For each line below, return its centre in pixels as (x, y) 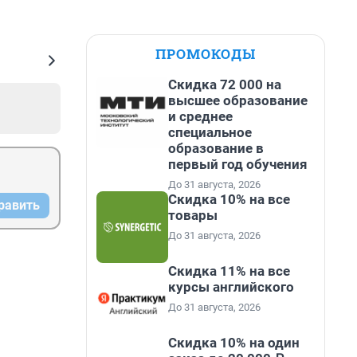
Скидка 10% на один (234, 343)
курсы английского (231, 287)
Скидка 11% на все (229, 271)
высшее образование (238, 100)
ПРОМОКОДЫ (206, 54)
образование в (216, 148)
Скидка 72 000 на (225, 84)
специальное (210, 132)
